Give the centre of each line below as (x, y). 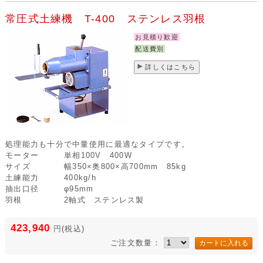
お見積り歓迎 (157, 37)
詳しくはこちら (171, 67)
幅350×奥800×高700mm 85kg (125, 167)
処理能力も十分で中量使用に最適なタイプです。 (97, 144)
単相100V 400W (98, 156)
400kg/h (80, 178)
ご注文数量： (137, 242)
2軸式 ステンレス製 (104, 200)
